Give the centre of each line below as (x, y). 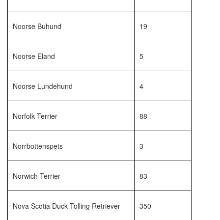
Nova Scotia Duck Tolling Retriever (67, 206)
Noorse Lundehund (43, 86)
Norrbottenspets (38, 146)
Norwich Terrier (37, 176)
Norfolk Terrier (35, 116)
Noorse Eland (34, 56)
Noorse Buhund (37, 26)
